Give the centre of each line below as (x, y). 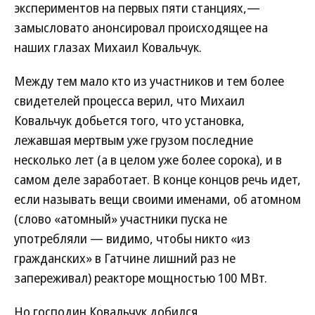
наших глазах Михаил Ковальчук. (108, 47)
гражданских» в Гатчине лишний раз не (125, 258)
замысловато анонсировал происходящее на (141, 27)
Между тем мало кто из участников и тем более (149, 81)
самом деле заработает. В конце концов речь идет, (157, 179)
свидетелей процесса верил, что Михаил (129, 101)
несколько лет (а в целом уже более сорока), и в (148, 160)
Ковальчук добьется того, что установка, (129, 120)
